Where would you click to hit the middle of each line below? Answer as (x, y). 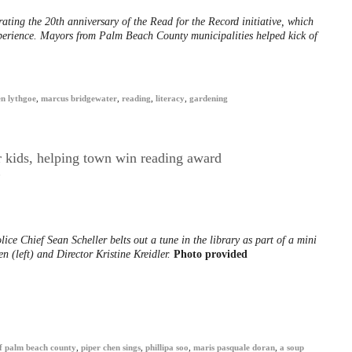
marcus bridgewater (79, 99)
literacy (170, 99)
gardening (209, 99)
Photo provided (211, 254)
